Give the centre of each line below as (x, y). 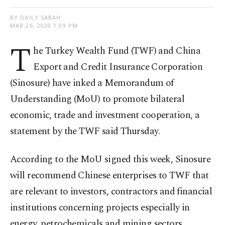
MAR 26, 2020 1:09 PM (44, 26)
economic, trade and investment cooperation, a (105, 116)
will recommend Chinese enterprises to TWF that (109, 176)
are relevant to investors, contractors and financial (111, 192)
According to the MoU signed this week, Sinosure (110, 160)
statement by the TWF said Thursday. (85, 132)
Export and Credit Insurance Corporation (118, 67)
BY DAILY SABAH (36, 18)
